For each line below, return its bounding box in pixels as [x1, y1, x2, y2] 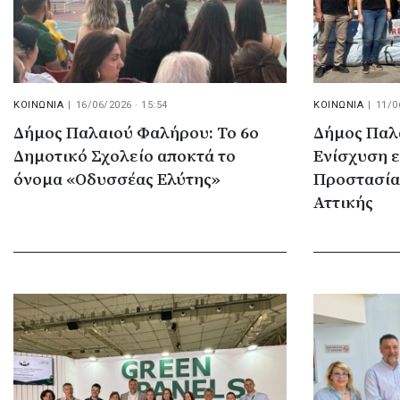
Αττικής [313, 193, 373, 213]
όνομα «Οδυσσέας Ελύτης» [13, 170, 221, 190]
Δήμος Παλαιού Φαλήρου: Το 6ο [13, 123, 259, 144]
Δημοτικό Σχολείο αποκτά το [13, 146, 236, 167]
